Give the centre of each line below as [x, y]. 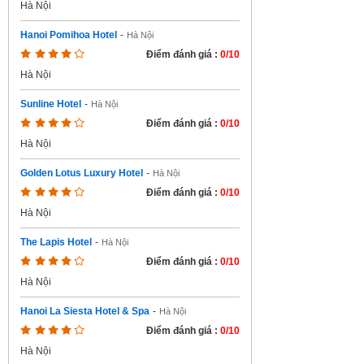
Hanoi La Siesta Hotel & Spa [85, 311]
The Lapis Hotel [56, 242]
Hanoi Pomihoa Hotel [69, 35]
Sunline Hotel [51, 104]
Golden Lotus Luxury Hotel [82, 173]
